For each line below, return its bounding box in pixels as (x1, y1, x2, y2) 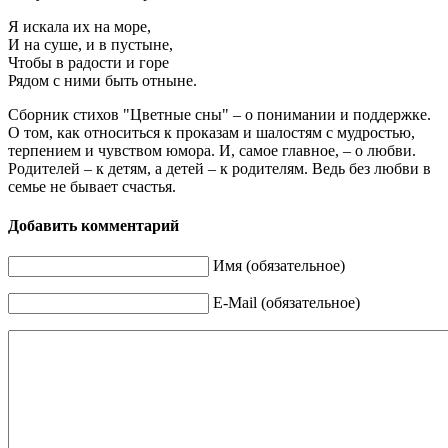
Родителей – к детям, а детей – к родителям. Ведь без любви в (8, 159, 431, 177)
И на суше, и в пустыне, (8, 35, 173, 53)
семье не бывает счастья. (8, 177, 176, 195)
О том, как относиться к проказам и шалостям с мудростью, (8, 123, 415, 141)
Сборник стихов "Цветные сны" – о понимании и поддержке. (8, 105, 431, 123)
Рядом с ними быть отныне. (8, 71, 197, 89)
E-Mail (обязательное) (213, 294, 360, 312)
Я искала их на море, (8, 17, 151, 35)
